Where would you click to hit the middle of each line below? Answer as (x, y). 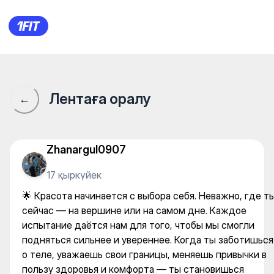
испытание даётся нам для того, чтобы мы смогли (138, 225)
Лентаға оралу (100, 99)
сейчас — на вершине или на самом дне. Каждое (134, 210)
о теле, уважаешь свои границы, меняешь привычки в (144, 254)
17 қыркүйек (74, 175)
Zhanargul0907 (86, 149)
